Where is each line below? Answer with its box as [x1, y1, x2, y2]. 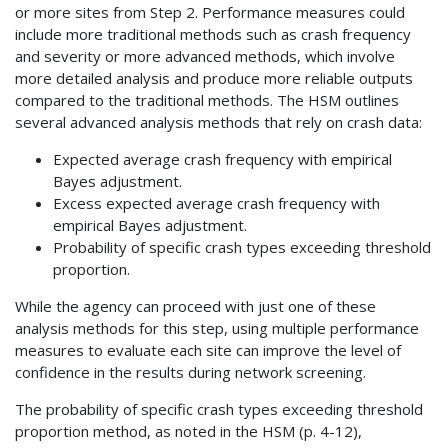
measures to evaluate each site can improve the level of [15, 339, 401, 360]
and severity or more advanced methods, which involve [15, 45, 395, 66]
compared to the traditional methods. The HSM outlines [15, 89, 399, 110]
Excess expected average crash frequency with [52, 192, 380, 213]
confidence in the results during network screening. [15, 361, 366, 382]
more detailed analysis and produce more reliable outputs [15, 67, 413, 88]
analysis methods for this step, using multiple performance [15, 317, 419, 338]
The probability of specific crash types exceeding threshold [15, 398, 423, 419]
